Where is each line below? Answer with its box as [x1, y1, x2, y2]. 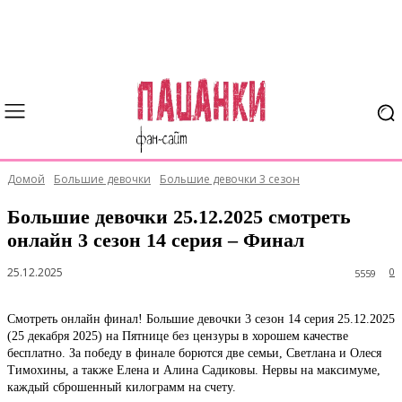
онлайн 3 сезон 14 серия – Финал [7, 229, 304, 251]
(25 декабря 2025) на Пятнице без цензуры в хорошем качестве [7, 328, 348, 343]
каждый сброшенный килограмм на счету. [7, 380, 236, 394]
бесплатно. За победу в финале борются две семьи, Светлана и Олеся [7, 345, 381, 360]
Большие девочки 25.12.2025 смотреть [7, 205, 351, 228]
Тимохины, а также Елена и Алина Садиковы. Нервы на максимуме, [7, 363, 380, 377]
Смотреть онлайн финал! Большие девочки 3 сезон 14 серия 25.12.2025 [7, 311, 395, 326]
